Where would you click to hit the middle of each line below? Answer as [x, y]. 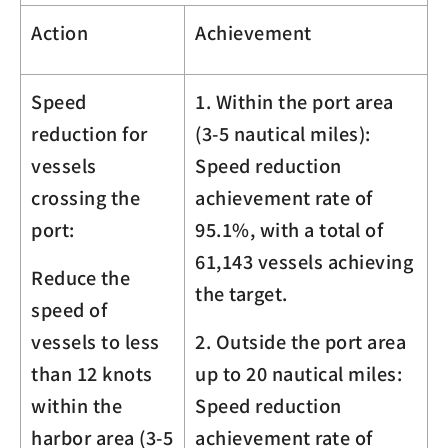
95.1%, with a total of [289, 228]
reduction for [89, 132]
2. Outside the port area [300, 340]
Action [59, 31]
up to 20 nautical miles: [298, 372]
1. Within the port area [294, 100]
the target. [241, 292]
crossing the [85, 196]
